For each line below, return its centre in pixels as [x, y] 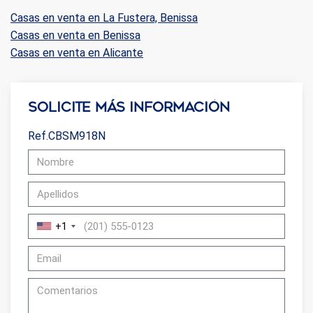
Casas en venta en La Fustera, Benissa [104, 17]
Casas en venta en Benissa [75, 35]
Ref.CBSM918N [67, 136]
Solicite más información [129, 107]
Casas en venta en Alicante [77, 52]
